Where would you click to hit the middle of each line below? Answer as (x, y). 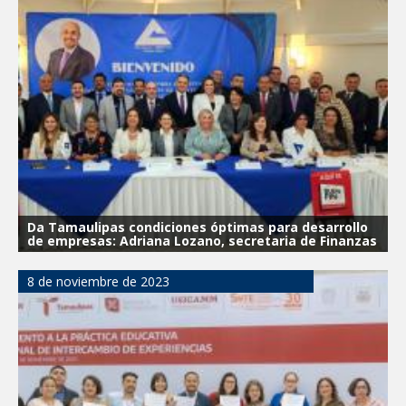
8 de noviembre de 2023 (98, 282)
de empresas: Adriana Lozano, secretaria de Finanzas (202, 241)
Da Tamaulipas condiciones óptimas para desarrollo (198, 227)
